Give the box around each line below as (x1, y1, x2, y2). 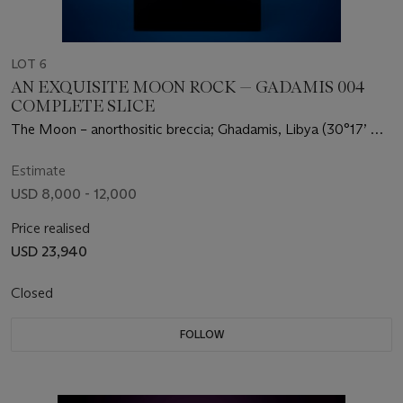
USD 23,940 (11, 242, 87, 260)
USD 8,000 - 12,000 (11, 184, 137, 202)
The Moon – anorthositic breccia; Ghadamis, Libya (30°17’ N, (11, 120, 386, 138)
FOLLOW (179, 327, 224, 341)
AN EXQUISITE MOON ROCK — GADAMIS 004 (11, 76, 365, 97)
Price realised (11, 219, 90, 237)
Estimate (11, 161, 66, 179)
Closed (11, 283, 57, 301)
